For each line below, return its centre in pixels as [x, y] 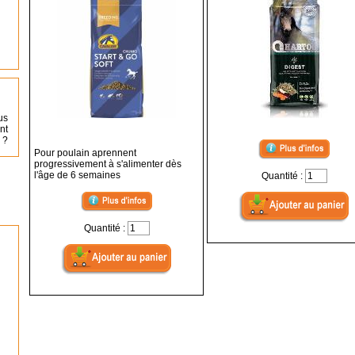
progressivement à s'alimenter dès [108, 164]
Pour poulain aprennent [85, 153]
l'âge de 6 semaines [77, 175]
